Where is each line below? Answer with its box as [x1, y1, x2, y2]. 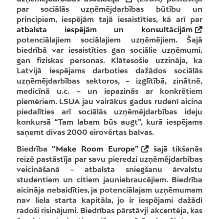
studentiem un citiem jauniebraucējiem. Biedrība [16, 175, 203, 184]
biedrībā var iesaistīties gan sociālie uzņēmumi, [16, 45, 203, 55]
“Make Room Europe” [52, 144, 139, 153]
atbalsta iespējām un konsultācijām [16, 25, 193, 34]
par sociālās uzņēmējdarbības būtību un [16, 4, 203, 14]
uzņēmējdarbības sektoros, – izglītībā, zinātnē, [16, 76, 203, 86]
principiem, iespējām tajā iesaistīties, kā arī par [16, 15, 203, 24]
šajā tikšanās [148, 144, 203, 153]
